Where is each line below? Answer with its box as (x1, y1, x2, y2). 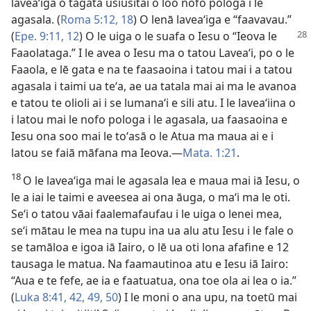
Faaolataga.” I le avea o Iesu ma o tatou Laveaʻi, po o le (11, 45, 294, 60)
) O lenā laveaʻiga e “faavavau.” (133, 12, 292, 27)
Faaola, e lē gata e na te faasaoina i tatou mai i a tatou (11, 62, 292, 77)
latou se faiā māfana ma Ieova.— (11, 145, 183, 160)
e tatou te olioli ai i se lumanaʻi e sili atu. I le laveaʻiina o (11, 95, 296, 110)
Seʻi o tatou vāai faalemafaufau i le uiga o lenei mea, (11, 206, 282, 221)
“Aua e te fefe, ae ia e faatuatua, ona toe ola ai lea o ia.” (11, 273, 296, 288)
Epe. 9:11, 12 (15, 28, 79, 44)
